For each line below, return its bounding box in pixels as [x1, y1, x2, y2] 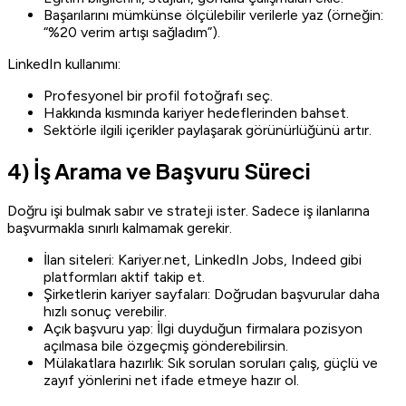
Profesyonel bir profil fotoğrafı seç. [43, 87, 273, 105]
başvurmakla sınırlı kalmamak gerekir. [7, 218, 232, 237]
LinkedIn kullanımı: [7, 55, 121, 73]
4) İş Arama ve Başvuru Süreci [7, 156, 310, 184]
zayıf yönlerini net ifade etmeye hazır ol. [43, 371, 299, 389]
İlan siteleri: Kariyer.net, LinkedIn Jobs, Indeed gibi [43, 250, 362, 268]
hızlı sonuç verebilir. [43, 302, 167, 320]
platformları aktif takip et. [43, 267, 205, 285]
